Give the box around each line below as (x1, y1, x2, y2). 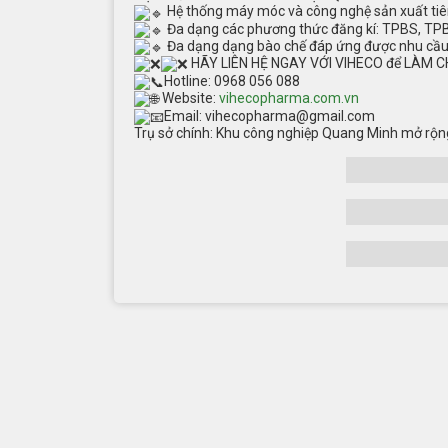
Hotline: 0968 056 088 (164, 73, 300, 90)
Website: (159, 90, 219, 107)
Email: (164, 108, 205, 125)
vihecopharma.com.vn (219, 90, 359, 107)
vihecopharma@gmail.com (205, 108, 375, 125)
